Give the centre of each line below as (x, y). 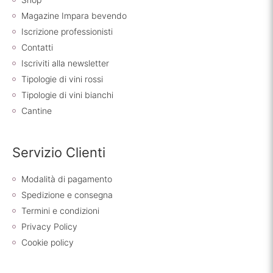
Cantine (37, 111)
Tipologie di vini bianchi (67, 95)
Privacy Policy (49, 226)
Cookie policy (48, 242)
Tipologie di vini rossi (62, 79)
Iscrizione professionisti (67, 32)
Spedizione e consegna (67, 195)
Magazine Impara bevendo (74, 16)
